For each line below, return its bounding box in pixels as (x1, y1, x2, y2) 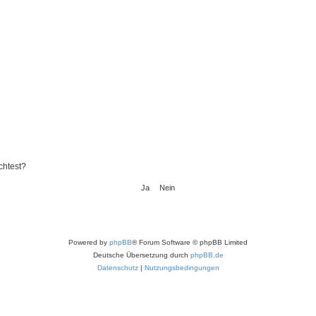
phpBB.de (190, 250, 224, 259)
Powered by (68, 238, 109, 246)
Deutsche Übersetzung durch (92, 250, 190, 259)
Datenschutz (97, 263, 138, 272)
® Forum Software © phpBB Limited (132, 238, 248, 246)
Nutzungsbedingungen (144, 263, 219, 272)
